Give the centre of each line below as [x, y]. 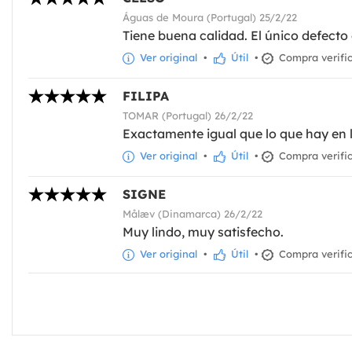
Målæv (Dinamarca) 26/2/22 [192, 213]
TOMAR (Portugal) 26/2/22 [188, 115]
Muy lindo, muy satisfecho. [203, 231]
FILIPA [146, 95]
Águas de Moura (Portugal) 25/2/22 [210, 17]
